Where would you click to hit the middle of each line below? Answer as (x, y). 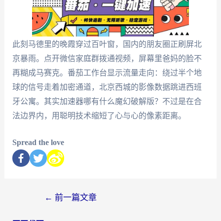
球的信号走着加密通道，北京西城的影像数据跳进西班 (107, 87)
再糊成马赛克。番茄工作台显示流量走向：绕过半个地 (107, 73)
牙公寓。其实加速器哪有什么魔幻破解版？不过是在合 (107, 101)
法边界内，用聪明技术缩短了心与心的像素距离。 (99, 115)
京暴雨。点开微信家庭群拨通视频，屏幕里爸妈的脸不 (107, 58)
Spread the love (38, 143)
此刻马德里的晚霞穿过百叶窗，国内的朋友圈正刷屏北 (107, 44)
